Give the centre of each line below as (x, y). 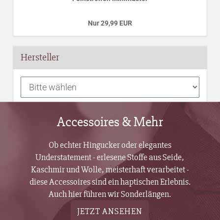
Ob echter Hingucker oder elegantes (110, 145)
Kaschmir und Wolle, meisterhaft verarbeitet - (110, 169)
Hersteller (40, 57)
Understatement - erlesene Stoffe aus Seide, (110, 157)
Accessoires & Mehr (110, 122)
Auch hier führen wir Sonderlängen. (110, 194)
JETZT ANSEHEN (110, 211)
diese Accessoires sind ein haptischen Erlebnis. (110, 181)
